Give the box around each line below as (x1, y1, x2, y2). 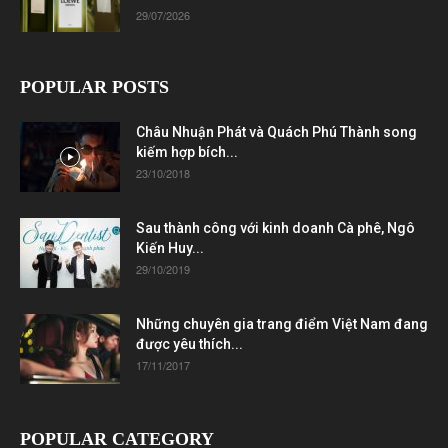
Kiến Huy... (136, 239, 204, 256)
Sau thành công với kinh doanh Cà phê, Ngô (136, 219, 415, 236)
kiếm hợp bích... (136, 143, 238, 160)
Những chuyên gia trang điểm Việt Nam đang (136, 315, 428, 332)
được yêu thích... (136, 335, 243, 352)
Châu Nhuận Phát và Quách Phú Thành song (136, 123, 417, 140)
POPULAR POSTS (20, 76, 169, 97)
